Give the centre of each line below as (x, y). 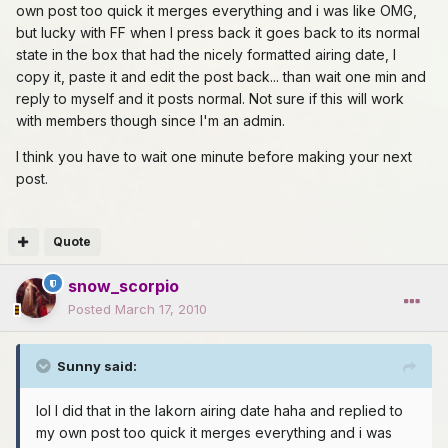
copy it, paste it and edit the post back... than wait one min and (221, 77)
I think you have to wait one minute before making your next (214, 157)
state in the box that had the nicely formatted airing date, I (206, 55)
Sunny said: (97, 366)
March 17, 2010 (161, 309)
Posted (91, 309)
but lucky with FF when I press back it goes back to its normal (218, 33)
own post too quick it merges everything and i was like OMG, (216, 11)
